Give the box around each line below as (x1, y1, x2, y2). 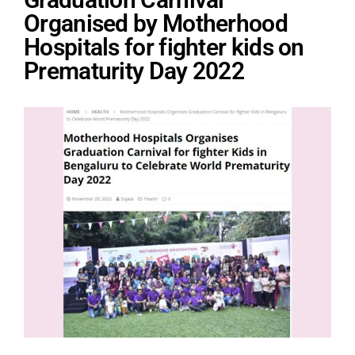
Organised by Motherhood (24, 10, 288, 38)
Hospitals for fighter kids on (24, 33, 304, 62)
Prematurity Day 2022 (24, 57, 245, 86)
